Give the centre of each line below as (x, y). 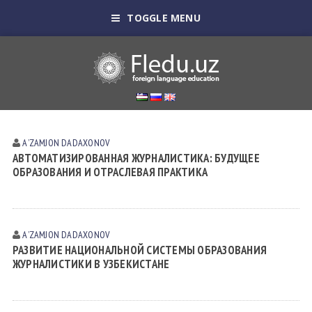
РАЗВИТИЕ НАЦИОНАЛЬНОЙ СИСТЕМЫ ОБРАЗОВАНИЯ (140, 250)
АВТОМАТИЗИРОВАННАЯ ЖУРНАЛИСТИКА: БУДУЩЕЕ (136, 158)
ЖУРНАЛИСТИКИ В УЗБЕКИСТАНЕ (91, 264)
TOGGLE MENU (164, 18)
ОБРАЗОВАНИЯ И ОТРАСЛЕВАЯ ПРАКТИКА (110, 172)
